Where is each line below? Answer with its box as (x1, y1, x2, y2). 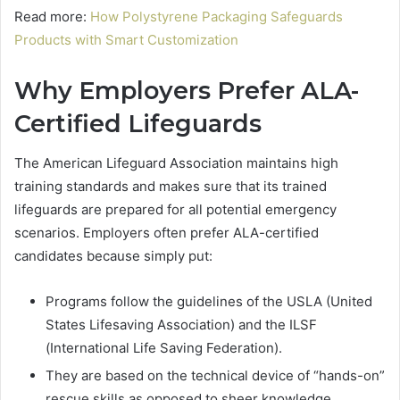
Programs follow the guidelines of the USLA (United (46, 293, 372, 311)
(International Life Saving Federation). (46, 339, 286, 357)
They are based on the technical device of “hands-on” (46, 367, 385, 385)
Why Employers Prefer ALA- (14, 75, 359, 105)
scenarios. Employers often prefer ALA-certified (14, 224, 319, 242)
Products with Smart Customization (14, 30, 238, 48)
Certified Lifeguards (14, 108, 268, 138)
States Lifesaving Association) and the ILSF (46, 316, 317, 334)
